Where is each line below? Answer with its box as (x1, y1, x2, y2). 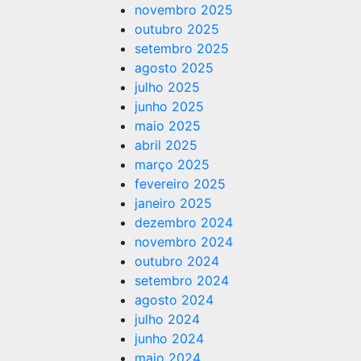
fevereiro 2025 (135, 176, 226, 192)
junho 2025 (135, 98, 204, 114)
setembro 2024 (135, 272, 229, 288)
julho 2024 (135, 311, 200, 327)
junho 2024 (135, 330, 204, 346)
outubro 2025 (135, 21, 219, 37)
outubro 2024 (135, 253, 219, 269)
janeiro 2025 (135, 195, 212, 211)
